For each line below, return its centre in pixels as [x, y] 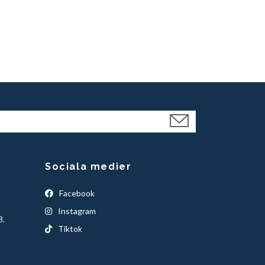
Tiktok [69, 228]
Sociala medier [88, 166]
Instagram [76, 211]
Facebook [76, 193]
